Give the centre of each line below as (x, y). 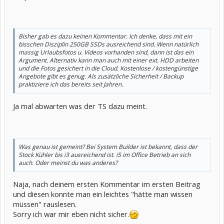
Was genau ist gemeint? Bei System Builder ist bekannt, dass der (108, 146)
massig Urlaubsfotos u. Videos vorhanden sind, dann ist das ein (106, 52)
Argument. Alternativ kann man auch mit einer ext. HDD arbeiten (108, 60)
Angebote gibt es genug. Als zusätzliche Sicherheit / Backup (101, 76)
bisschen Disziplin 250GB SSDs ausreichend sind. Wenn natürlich (108, 44)
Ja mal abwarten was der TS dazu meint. (80, 106)
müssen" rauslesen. (45, 204)
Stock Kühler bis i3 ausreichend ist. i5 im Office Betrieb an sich (104, 154)
